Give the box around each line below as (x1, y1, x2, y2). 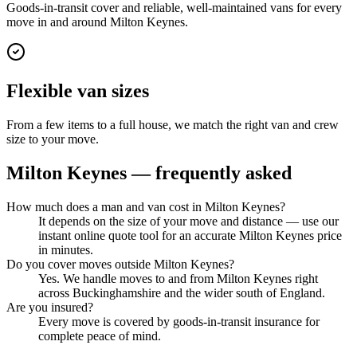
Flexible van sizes (6, 80, 149, 102)
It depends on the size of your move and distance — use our (38, 214, 339, 228)
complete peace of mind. (38, 328, 161, 343)
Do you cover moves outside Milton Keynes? (6, 257, 234, 271)
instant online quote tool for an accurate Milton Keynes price (38, 228, 342, 242)
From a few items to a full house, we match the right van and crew (6, 118, 339, 132)
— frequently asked (127, 162, 292, 183)
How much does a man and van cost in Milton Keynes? (6, 199, 285, 214)
